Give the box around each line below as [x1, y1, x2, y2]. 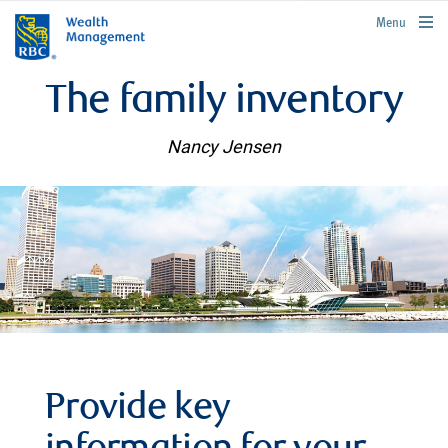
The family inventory [45, 83, 403, 123]
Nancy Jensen [167, 135, 281, 158]
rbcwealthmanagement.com [314, 13, 439, 26]
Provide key [45, 391, 231, 428]
